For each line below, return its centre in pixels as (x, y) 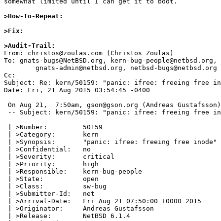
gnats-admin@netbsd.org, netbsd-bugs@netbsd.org (20, 68)
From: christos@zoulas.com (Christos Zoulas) (89, 53)
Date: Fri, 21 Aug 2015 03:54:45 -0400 (77, 90)
